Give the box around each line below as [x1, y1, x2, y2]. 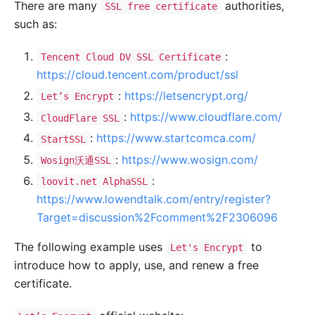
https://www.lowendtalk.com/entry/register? [37, 191, 271, 206]
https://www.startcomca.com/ [96, 131, 256, 146]
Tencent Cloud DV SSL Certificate [40, 51, 221, 63]
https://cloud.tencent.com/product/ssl [37, 67, 238, 82]
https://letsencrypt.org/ [124, 89, 248, 103]
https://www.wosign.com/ [121, 152, 258, 167]
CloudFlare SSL [40, 112, 120, 124]
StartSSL [40, 133, 86, 145]
